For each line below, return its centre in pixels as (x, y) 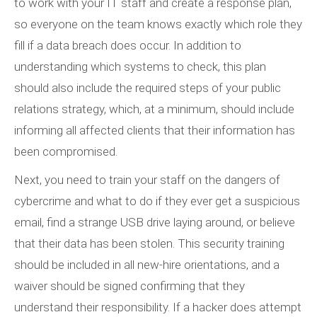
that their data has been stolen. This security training (149, 244)
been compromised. (66, 152)
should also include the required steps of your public (148, 88)
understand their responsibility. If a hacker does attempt (158, 307)
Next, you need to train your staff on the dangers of (147, 180)
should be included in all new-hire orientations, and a (147, 265)
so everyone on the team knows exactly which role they (158, 24)
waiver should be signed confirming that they (129, 286)
